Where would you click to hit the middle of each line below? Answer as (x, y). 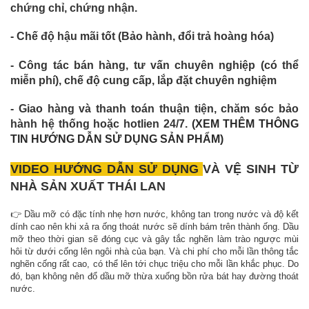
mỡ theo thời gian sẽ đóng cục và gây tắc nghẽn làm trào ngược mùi (154, 239)
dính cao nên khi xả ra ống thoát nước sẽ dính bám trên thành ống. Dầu (154, 227)
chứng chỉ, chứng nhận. (74, 8)
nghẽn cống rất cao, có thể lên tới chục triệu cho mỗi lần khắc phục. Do (154, 264)
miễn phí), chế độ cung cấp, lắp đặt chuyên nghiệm (143, 80)
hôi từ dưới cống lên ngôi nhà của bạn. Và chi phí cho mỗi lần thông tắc (154, 252)
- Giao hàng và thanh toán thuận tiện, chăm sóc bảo (154, 109)
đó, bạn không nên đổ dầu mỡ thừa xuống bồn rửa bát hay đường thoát (154, 277)
